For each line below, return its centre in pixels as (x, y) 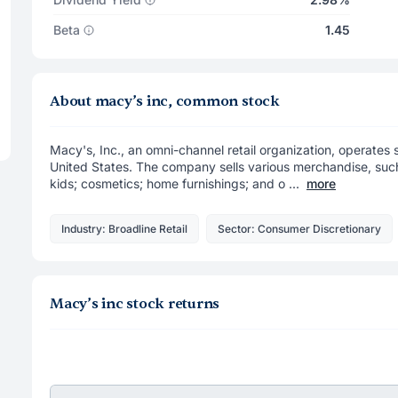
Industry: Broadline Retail (124, 228)
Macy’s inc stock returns (135, 303)
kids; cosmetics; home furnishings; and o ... (175, 183)
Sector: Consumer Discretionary (299, 228)
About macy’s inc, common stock (165, 101)
